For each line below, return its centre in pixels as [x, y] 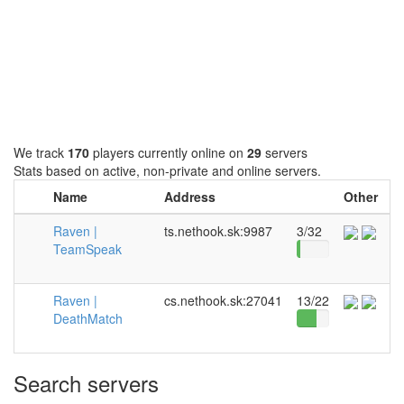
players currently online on [168, 152]
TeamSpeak [87, 249]
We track [41, 152]
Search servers [86, 383]
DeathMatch [88, 318]
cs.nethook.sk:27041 [223, 300]
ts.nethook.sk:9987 [218, 231]
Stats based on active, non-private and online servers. [167, 170]
